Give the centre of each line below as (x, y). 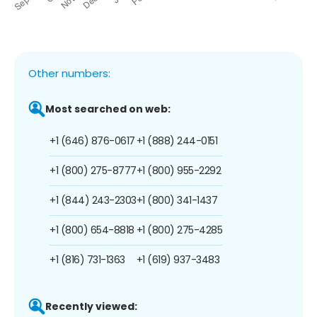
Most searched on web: (108, 109)
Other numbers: (69, 73)
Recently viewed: (91, 306)
